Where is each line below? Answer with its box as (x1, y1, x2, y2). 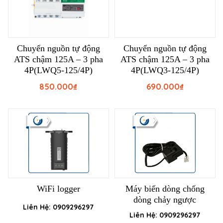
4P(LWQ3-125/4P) (130, 65, 199, 76)
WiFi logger (36, 184, 80, 194)
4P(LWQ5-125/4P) (24, 65, 93, 76)
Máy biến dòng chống (125, 184, 205, 194)
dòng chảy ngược (133, 195, 196, 205)
